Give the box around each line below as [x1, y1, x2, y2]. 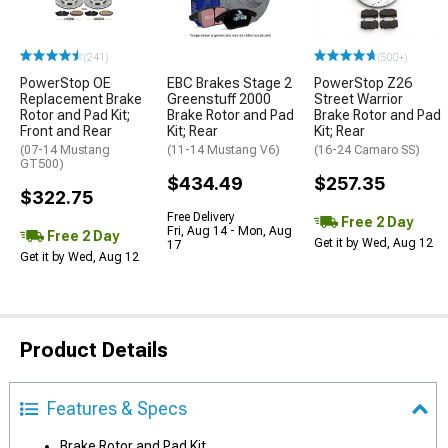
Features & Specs [47, 398, 187, 419]
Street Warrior [314, 91, 403, 107]
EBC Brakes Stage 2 [167, 75, 292, 91]
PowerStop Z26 [314, 75, 412, 91]
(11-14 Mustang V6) [167, 143, 280, 157]
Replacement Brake [20, 91, 142, 107]
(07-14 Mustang [20, 143, 110, 157]
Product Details [20, 338, 168, 362]
